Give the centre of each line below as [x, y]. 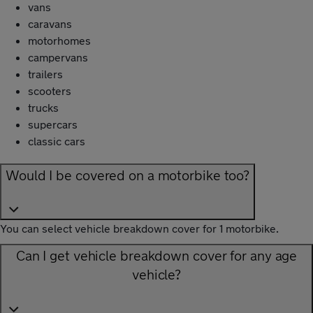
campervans [58, 57]
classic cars [57, 140]
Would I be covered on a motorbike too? [128, 175]
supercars [53, 124]
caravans [50, 23]
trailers [45, 73]
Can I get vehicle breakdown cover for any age [156, 256]
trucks [43, 107]
